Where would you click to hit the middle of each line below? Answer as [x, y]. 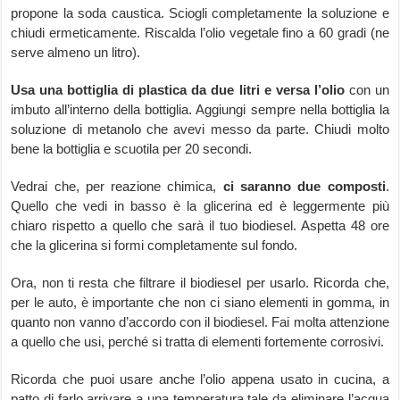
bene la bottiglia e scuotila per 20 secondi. [132, 149]
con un [367, 90]
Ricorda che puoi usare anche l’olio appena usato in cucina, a [200, 379]
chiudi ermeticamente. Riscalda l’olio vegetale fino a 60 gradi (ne [200, 33]
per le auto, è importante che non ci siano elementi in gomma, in [200, 303]
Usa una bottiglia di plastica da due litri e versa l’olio [178, 90]
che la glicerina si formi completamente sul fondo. [154, 246]
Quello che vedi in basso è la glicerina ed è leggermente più [200, 206]
